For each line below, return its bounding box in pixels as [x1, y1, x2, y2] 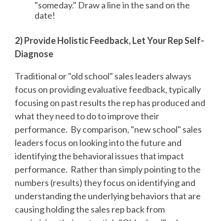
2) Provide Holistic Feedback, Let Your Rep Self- [15, 35, 204, 46]
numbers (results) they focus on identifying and [15, 177, 195, 188]
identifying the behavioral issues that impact [15, 150, 184, 161]
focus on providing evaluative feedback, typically [15, 83, 201, 95]
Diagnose [15, 48, 53, 59]
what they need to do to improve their [15, 110, 159, 121]
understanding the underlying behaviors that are [15, 190, 201, 201]
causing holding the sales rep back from [15, 203, 165, 215]
